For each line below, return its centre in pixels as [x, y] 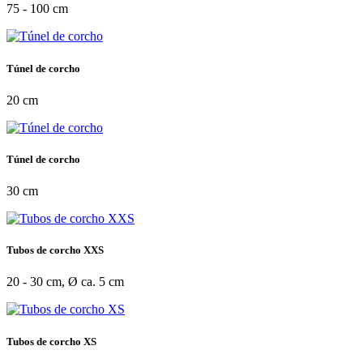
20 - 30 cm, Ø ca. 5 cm [65, 282]
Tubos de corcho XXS [55, 250]
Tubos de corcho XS [51, 341]
